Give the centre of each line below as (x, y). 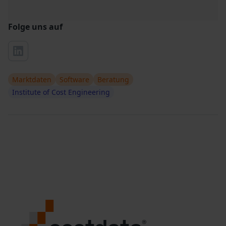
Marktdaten (32, 79)
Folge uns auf (35, 26)
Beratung (113, 79)
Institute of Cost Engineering (61, 92)
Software (74, 79)
